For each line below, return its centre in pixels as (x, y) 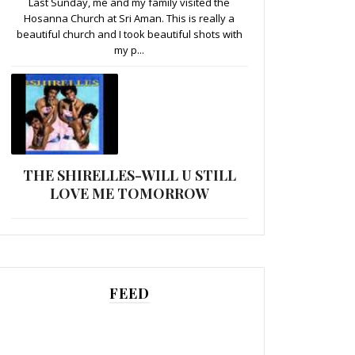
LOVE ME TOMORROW (129, 193)
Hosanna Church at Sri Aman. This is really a (129, 18)
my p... (129, 50)
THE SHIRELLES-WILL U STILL (129, 175)
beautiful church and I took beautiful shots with (129, 34)
